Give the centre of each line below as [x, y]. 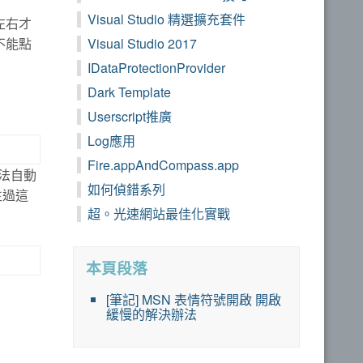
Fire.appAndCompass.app [163, 165]
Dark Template [129, 92]
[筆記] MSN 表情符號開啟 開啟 [194, 300]
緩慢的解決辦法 [152, 314]
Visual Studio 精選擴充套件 [167, 19]
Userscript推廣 [130, 117]
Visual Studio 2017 [142, 44]
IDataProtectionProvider [156, 68]
